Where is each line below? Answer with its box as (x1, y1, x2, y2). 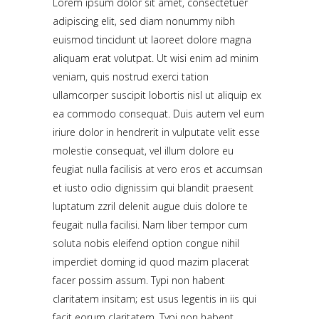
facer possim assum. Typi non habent (53, 273, 225, 287)
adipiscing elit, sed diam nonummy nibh (53, 14, 235, 28)
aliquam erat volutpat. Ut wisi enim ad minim (53, 51, 258, 65)
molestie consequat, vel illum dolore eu (53, 144, 234, 157)
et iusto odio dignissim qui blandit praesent (53, 181, 253, 194)
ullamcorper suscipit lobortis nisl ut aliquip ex (53, 88, 261, 102)
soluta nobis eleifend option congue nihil (53, 236, 239, 250)
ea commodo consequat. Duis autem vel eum (53, 107, 264, 120)
